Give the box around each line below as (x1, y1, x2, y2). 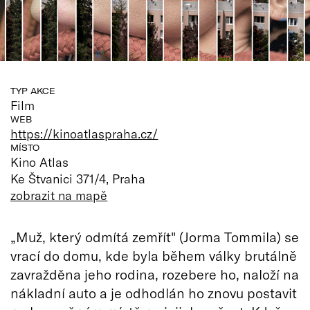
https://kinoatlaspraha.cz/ (10, 125, 158, 141)
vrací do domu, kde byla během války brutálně (10, 246, 297, 264)
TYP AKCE (10, 85, 55, 96)
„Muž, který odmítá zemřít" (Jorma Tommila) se (10, 228, 299, 245)
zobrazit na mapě (10, 187, 108, 203)
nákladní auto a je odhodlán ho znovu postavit (10, 284, 297, 301)
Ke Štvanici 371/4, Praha (10, 170, 146, 186)
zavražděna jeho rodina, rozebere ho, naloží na (10, 265, 299, 282)
